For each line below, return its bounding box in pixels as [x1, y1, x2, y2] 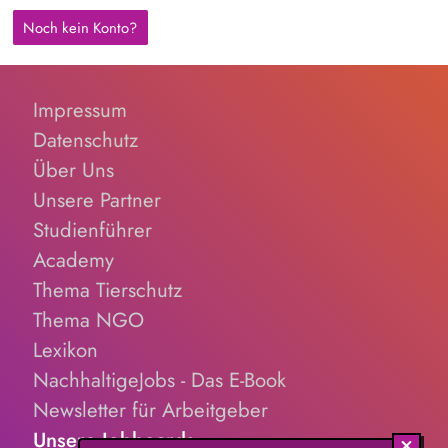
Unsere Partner [32, 184, 161, 215]
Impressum [32, 94, 127, 125]
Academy [32, 244, 114, 275]
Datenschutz [32, 124, 138, 155]
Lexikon [32, 334, 98, 365]
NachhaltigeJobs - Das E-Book [32, 364, 286, 395]
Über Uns [32, 154, 114, 185]
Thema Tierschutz [32, 274, 182, 305]
